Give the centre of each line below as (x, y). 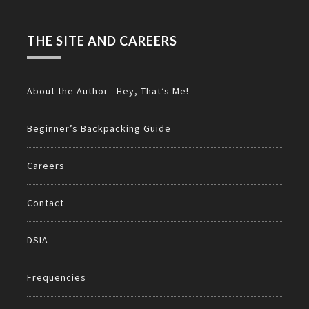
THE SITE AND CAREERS (102, 41)
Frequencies (57, 278)
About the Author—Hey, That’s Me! (108, 91)
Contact (46, 203)
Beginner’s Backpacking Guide (99, 129)
